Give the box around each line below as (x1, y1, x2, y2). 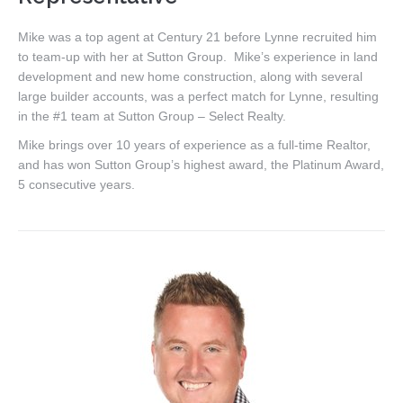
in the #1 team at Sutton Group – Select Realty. (18, 108, 286, 123)
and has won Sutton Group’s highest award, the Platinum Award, (18, 157, 384, 172)
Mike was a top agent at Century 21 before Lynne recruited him (18, 29, 377, 44)
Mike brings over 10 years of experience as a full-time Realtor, (18, 137, 371, 152)
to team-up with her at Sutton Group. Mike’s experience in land (18, 49, 378, 64)
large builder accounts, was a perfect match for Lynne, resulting (18, 88, 379, 103)
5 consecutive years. (18, 176, 135, 192)
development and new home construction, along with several (18, 68, 363, 84)
